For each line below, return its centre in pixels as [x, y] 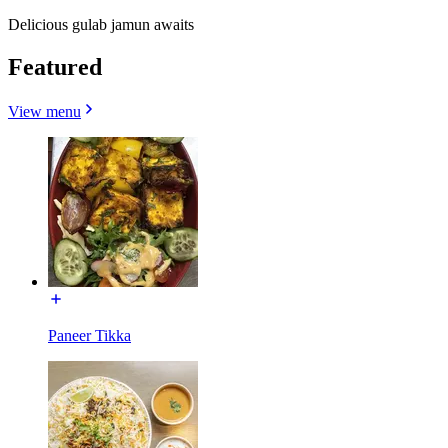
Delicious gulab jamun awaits [101, 24]
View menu [44, 111]
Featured [55, 66]
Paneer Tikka [89, 335]
